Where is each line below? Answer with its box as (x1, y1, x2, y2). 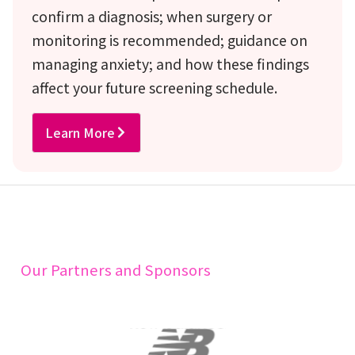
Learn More (45, 122, 115, 142)
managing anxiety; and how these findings (32, 53, 309, 74)
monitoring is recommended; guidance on (32, 29, 307, 50)
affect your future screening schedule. (32, 77, 277, 97)
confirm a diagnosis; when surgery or (32, 6, 272, 26)
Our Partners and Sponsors (20, 258, 211, 280)
